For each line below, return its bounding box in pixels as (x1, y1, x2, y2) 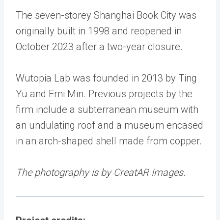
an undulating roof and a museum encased (16, 119, 203, 132)
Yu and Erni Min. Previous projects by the (16, 88, 192, 100)
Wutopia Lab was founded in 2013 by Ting (16, 72, 197, 84)
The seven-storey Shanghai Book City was (16, 9, 196, 22)
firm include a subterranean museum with (16, 104, 198, 116)
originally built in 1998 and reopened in (16, 25, 182, 37)
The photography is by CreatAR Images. (16, 166, 186, 179)
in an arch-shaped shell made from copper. (16, 135, 202, 147)
